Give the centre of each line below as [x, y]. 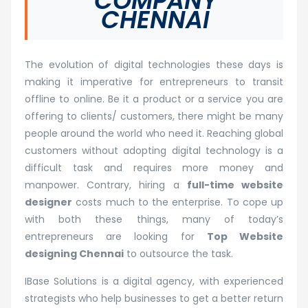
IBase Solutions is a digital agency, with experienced [154, 281]
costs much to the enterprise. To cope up [178, 202]
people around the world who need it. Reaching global [154, 133]
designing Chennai [74, 253]
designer [48, 202]
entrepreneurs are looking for [116, 236]
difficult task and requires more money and [154, 167]
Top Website [245, 236]
